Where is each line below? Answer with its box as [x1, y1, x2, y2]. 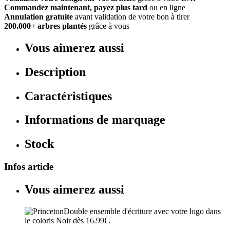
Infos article [4, 161, 53, 172]
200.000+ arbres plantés [4, 21, 87, 30]
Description [25, 65, 86, 79]
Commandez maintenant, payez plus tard [4, 3, 147, 12]
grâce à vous [89, 21, 129, 30]
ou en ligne [149, 3, 185, 12]
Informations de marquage [25, 113, 165, 127]
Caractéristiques [25, 89, 112, 103]
